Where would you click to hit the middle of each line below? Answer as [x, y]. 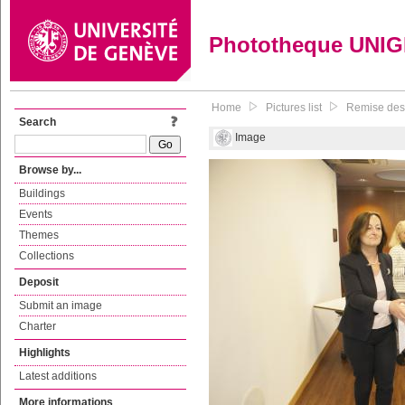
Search [38, 122]
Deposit [39, 282]
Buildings [42, 193]
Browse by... [50, 170]
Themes [39, 235]
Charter [38, 326]
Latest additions [58, 376]
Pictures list [294, 108]
